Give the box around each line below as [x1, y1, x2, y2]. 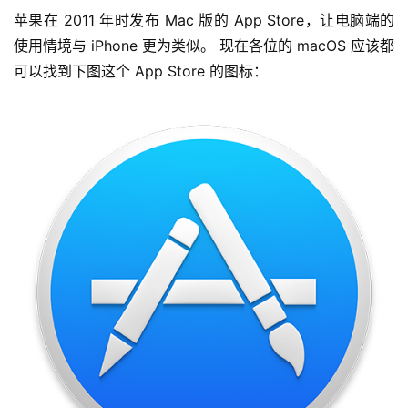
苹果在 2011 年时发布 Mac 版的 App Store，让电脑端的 [14, 11, 394, 29]
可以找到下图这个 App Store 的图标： [14, 62, 268, 80]
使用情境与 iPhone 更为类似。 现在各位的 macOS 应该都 [14, 36, 394, 55]
